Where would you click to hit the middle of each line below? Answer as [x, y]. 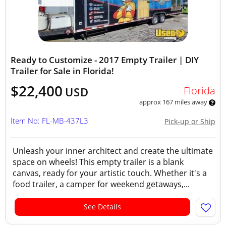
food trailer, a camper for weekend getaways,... [101, 184]
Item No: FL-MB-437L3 [49, 121]
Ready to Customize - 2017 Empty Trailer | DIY [105, 60]
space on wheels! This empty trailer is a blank [98, 162]
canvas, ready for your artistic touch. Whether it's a [110, 173]
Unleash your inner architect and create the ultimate [113, 151]
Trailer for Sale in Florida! [62, 71]
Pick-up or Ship [190, 121]
